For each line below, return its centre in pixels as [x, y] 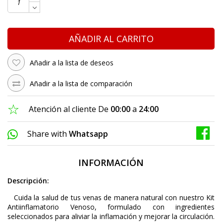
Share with [47, 134]
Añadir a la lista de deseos [72, 62]
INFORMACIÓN [111, 163]
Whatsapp [88, 134]
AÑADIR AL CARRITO [111, 39]
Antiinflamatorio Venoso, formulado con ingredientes [111, 207]
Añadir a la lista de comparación [81, 84]
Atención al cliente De [69, 109]
